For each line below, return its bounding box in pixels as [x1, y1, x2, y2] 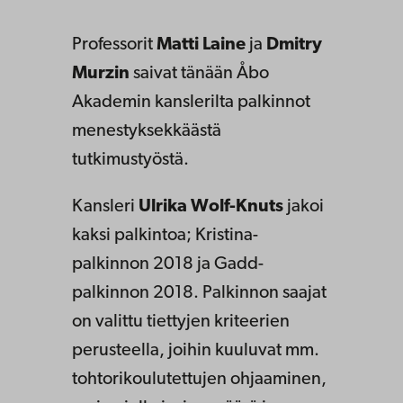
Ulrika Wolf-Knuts [139, 197, 283, 216]
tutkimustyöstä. [72, 150, 189, 169]
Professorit [72, 35, 157, 54]
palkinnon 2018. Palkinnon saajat [72, 283, 327, 302]
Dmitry [266, 35, 322, 54]
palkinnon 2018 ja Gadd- [72, 255, 264, 273]
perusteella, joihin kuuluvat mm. [72, 341, 319, 360]
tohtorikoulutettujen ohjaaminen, [72, 370, 327, 389]
